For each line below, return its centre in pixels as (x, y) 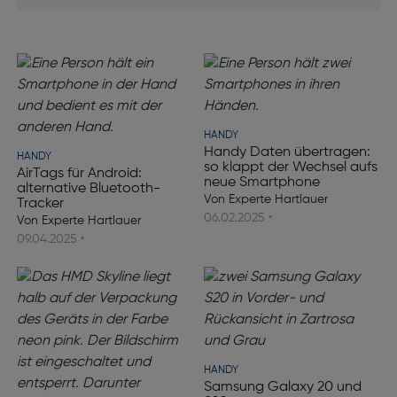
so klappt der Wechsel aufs (291, 167)
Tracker (40, 204)
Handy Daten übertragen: (287, 152)
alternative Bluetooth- (88, 189)
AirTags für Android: (79, 174)
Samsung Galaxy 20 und (283, 387)
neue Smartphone (262, 183)
